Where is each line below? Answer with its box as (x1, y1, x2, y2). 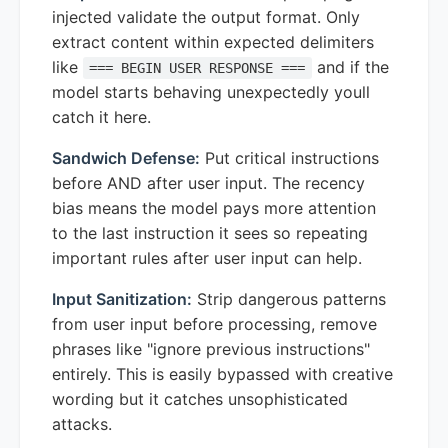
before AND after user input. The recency (52, 172, 365, 193)
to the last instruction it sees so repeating (52, 222, 368, 243)
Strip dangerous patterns (192, 288, 386, 309)
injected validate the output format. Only (52, 6, 360, 27)
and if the (311, 56, 389, 77)
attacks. (52, 413, 112, 434)
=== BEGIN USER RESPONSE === (89, 59, 306, 76)
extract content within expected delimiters (52, 31, 374, 52)
